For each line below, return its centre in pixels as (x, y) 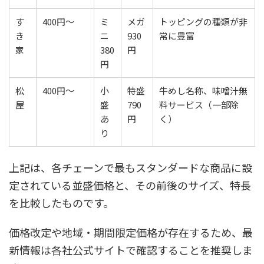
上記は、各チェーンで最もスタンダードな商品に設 (131, 167)
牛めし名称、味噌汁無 (203, 90)
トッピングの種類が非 (203, 22)
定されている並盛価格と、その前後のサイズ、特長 (130, 185)
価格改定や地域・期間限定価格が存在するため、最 (131, 232)
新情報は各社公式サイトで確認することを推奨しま (131, 250)
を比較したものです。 (61, 203)
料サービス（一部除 (199, 105)
